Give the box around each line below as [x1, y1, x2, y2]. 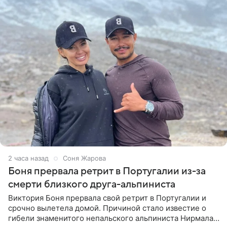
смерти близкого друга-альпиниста [8, 179, 175, 191]
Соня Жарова [63, 154, 106, 163]
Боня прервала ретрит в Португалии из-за [8, 166, 206, 177]
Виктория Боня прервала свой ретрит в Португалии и [8, 193, 206, 203]
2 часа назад [8, 154, 49, 163]
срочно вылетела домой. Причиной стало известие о [8, 203, 206, 213]
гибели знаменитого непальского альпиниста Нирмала [8, 213, 213, 223]
